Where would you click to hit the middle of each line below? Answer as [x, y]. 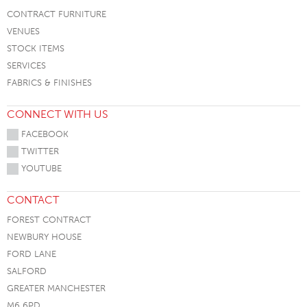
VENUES [23, 31]
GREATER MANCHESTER [56, 288]
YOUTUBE [40, 168]
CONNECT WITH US [58, 114]
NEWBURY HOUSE [44, 237]
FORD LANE [32, 254]
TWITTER [39, 151]
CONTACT [33, 200]
